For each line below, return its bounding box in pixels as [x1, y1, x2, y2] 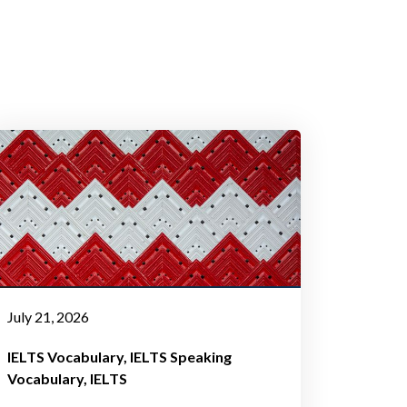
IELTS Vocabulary [6, 347, 124, 365]
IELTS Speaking [129, 347, 232, 365]
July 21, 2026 [6, 307, 89, 325]
